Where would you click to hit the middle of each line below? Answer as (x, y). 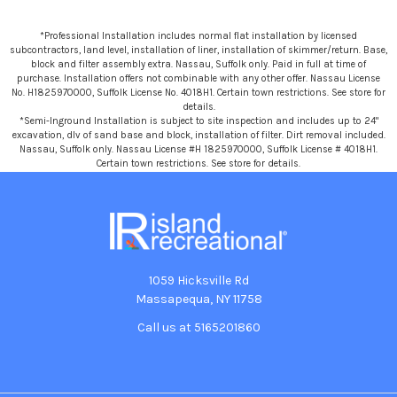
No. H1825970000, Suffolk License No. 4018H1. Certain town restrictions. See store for (198, 93)
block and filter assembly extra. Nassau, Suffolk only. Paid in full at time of (198, 65)
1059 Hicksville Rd (198, 281)
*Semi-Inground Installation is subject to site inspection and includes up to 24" (198, 121)
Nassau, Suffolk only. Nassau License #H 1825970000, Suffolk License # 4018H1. (198, 150)
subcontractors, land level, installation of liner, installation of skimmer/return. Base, (198, 51)
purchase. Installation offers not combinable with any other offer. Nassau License (198, 79)
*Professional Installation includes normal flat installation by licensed (198, 36)
